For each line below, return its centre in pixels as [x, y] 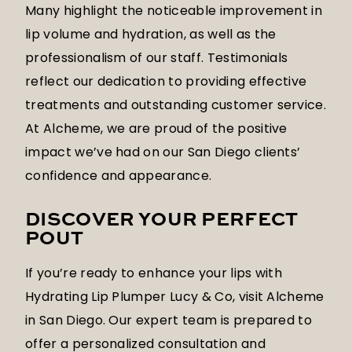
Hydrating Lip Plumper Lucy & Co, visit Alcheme [175, 297]
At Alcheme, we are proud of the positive [156, 129]
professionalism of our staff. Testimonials [157, 58]
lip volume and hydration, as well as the [151, 35]
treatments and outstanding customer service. [176, 105]
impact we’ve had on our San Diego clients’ [163, 152]
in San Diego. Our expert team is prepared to [169, 321]
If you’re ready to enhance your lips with [154, 273]
